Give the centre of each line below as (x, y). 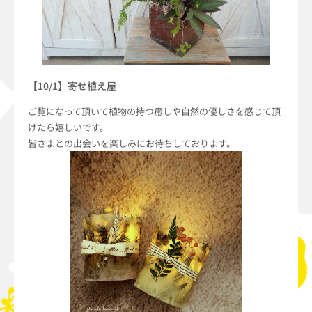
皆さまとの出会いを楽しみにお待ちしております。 (132, 143)
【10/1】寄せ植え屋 (72, 85)
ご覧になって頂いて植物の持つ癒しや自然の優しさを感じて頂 (154, 111)
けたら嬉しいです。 (68, 127)
